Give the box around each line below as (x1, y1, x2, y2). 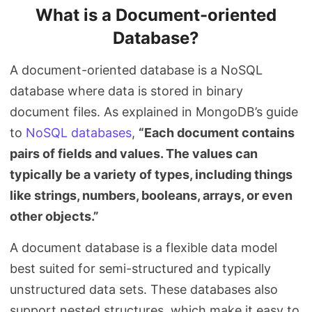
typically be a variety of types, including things (10, 167, 292, 182)
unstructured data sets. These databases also (10, 282, 278, 297)
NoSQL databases (26, 125, 132, 140)
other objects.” (10, 209, 99, 224)
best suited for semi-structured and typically (10, 261, 271, 276)
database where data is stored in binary (10, 84, 243, 98)
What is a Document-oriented (36, 5, 276, 25)
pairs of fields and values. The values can (10, 146, 258, 161)
